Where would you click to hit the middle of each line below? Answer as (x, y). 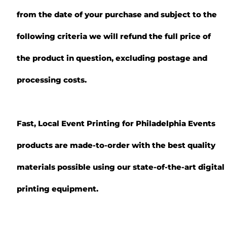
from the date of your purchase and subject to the (117, 14)
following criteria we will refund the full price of (114, 36)
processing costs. (52, 80)
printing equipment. (58, 189)
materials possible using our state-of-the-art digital (121, 167)
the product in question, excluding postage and (112, 58)
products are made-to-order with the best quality (116, 145)
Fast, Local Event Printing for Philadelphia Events (116, 123)
